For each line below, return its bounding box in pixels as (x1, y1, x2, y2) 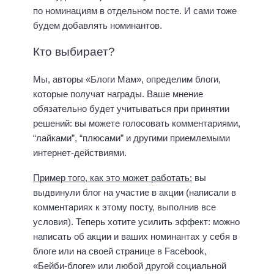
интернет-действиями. (33, 147, 127, 158)
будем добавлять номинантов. (33, 20, 162, 31)
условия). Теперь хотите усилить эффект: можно (33, 216, 240, 227)
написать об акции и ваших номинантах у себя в (33, 231, 237, 242)
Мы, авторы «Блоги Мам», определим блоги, (33, 74, 221, 85)
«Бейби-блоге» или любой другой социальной (33, 260, 226, 271)
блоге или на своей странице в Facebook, (33, 245, 207, 256)
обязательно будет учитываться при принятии (33, 103, 229, 114)
